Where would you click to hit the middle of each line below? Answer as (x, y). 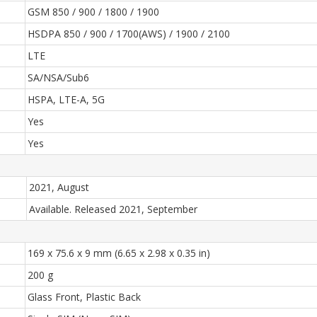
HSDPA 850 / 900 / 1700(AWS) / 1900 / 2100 (129, 34)
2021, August (59, 187)
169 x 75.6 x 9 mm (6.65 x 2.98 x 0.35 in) (119, 253)
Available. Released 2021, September (113, 209)
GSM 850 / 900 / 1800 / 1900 (93, 12)
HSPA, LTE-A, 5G (66, 99)
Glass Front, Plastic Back (84, 297)
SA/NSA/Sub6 (58, 77)
